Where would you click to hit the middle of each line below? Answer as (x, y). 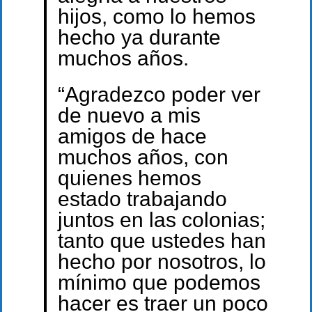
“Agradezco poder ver (159, 95)
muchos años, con (143, 157)
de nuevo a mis (129, 116)
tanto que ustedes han (162, 241)
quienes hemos (129, 178)
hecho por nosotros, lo (162, 262)
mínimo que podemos (159, 283)
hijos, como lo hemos (156, 16)
